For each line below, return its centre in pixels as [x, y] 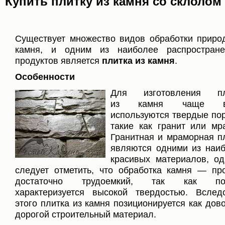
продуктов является [59, 61]
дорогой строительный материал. [86, 214]
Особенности [45, 77]
